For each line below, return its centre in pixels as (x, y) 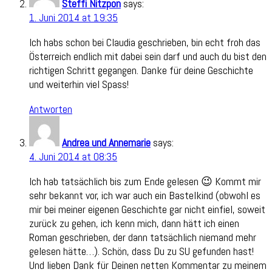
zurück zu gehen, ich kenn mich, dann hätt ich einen (134, 223)
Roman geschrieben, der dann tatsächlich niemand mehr (143, 237)
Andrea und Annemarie (106, 142)
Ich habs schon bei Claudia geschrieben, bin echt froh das (145, 42)
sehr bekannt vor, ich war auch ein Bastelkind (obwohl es (145, 195)
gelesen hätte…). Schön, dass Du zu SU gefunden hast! (141, 251)
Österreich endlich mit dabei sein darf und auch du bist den (148, 56)
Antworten (51, 109)
